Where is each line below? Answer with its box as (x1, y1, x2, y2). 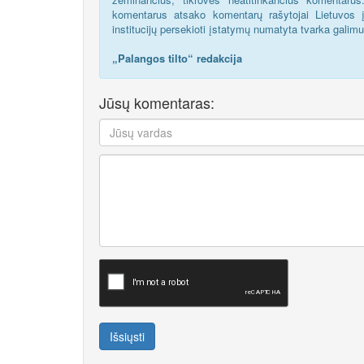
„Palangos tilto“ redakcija (112, 50, 242, 66)
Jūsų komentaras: (99, 91, 214, 113)
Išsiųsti (110, 327, 145, 344)
